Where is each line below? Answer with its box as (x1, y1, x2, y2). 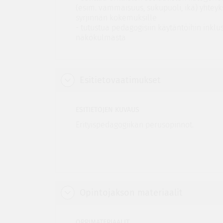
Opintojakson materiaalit (79, 187, 183, 198)
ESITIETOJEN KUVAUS (75, 106, 139, 114)
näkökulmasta (75, 33, 126, 42)
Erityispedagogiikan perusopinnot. (75, 120, 194, 129)
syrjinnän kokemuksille (75, 13, 157, 22)
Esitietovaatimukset (79, 75, 161, 86)
